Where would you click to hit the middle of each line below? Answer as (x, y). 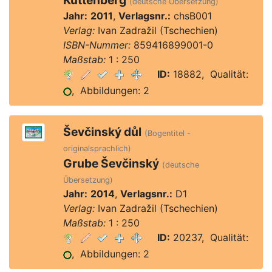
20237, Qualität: (209, 237)
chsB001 (191, 16)
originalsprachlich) (97, 148)
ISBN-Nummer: (97, 45)
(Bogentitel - (167, 133)
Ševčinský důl (102, 132)
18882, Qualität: (209, 74)
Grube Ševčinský (111, 163)
